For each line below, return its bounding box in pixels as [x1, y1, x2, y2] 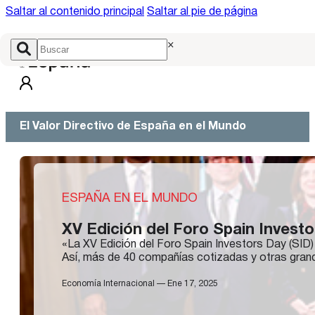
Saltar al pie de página [147, 7, 257, 17]
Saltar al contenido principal [6, 7, 144, 17]
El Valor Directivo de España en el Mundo [20, 122, 246, 131]
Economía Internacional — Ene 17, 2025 [62, 280, 218, 288]
